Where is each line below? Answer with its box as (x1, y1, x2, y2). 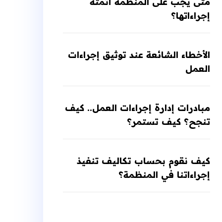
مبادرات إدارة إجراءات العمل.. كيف (64, 102, 210, 114)
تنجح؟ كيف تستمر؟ (126, 116, 210, 128)
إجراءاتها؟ (170, 10, 210, 22)
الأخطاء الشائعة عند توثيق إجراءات (67, 49, 210, 61)
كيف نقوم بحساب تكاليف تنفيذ (76, 155, 210, 167)
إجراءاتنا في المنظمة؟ (118, 169, 210, 181)
